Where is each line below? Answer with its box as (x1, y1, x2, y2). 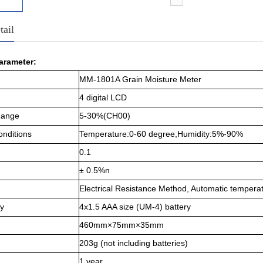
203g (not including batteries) (79, 238, 188, 248)
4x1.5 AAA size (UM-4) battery (79, 202, 191, 211)
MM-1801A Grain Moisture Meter (79, 75, 201, 84)
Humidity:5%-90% (177, 129, 243, 139)
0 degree (141, 129, 175, 139)
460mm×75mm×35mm (79, 220, 164, 230)
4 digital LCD (79, 93, 127, 102)
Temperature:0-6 (79, 129, 141, 139)
